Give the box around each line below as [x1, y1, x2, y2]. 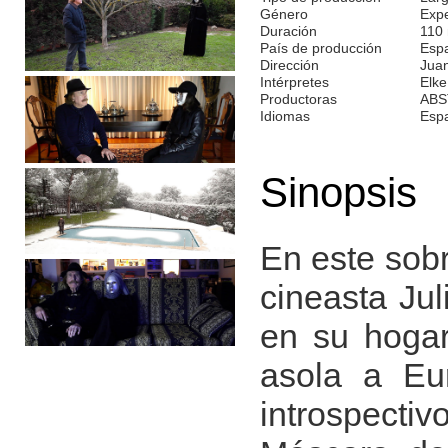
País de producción [260, 39, 382, 56]
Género [260, 5, 308, 22]
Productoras [260, 90, 337, 107]
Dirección [260, 56, 319, 73]
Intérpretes [260, 73, 329, 90]
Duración [260, 22, 317, 39]
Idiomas [260, 107, 310, 124]
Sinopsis [260, 168, 417, 216]
